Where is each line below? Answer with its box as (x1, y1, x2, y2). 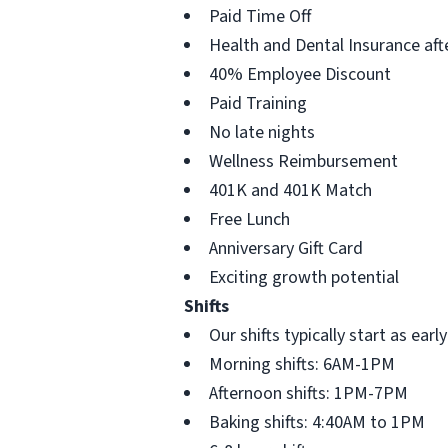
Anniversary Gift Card (209, 236, 367, 261)
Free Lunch (209, 207, 294, 232)
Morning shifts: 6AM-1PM (209, 352, 395, 377)
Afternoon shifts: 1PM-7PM (209, 381, 408, 406)
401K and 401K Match (209, 178, 372, 203)
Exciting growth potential (209, 265, 399, 290)
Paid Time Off (209, 4, 311, 29)
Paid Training (209, 91, 307, 116)
